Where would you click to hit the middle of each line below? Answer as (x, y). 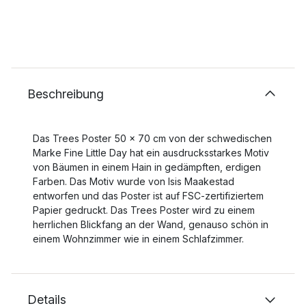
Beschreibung (66, 94)
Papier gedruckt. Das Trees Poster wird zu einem (144, 210)
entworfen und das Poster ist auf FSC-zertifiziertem (148, 196)
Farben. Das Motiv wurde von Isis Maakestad (134, 182)
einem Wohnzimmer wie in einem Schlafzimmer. (138, 239)
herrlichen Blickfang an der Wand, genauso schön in (151, 225)
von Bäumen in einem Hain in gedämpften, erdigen (147, 167)
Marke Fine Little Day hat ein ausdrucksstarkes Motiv (151, 153)
